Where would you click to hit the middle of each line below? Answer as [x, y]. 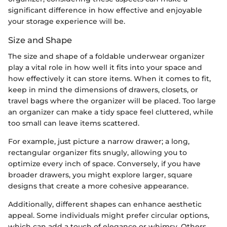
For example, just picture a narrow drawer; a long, [99, 141]
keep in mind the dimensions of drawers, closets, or [103, 90]
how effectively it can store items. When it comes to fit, [109, 79]
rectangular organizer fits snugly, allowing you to [98, 153]
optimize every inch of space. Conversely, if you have [104, 164]
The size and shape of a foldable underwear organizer [106, 56]
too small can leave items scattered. [74, 123]
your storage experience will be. [67, 21]
